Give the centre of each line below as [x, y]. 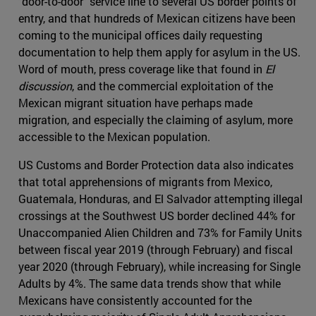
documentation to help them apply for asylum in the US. [159, 52]
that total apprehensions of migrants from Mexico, [145, 182]
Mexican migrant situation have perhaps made [135, 103]
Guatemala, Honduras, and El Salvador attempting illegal [160, 199]
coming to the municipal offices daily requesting [140, 35]
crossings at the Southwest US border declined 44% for [157, 216]
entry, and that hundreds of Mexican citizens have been [157, 18]
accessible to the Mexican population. [114, 137]
